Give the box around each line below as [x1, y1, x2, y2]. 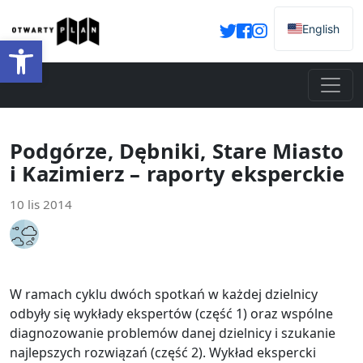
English [302, 21, 340, 36]
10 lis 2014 [10, 196, 72, 212]
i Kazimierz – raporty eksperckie [10, 160, 345, 188]
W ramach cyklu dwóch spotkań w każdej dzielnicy [10, 285, 318, 303]
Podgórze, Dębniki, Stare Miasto [10, 137, 344, 165]
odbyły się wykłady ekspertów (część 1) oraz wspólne [10, 305, 333, 322]
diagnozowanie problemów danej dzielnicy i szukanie [10, 324, 335, 342]
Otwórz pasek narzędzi [7, 30, 110, 65]
